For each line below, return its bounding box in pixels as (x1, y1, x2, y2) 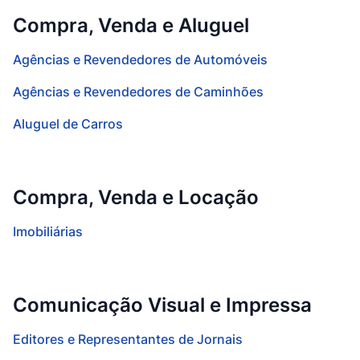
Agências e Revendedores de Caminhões (13, 84, 264, 100)
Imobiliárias (13, 223, 83, 239)
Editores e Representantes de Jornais (13, 331, 243, 347)
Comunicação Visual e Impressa (13, 293, 312, 317)
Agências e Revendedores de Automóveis (13, 51, 268, 67)
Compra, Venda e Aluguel (13, 14, 249, 37)
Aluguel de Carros (13, 116, 123, 132)
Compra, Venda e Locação (13, 186, 259, 209)
